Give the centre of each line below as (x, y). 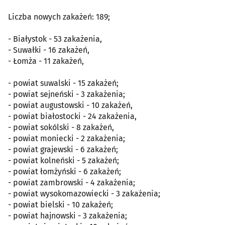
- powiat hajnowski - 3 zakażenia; (68, 216)
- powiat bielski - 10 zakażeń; (61, 205)
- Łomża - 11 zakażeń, (46, 61)
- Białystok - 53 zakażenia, (55, 39)
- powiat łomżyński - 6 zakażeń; (65, 172)
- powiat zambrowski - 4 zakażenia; (72, 183)
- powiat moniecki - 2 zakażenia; (67, 138)
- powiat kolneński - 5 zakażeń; (64, 160)
